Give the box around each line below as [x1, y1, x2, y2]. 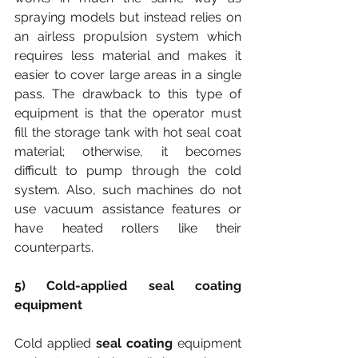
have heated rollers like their [14, 221, 241, 236]
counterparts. [14, 240, 93, 255]
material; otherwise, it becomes [14, 144, 241, 159]
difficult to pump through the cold [14, 163, 241, 178]
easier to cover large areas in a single [14, 67, 241, 82]
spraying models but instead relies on [14, 10, 241, 25]
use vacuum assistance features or [14, 201, 241, 217]
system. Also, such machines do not [14, 182, 241, 197]
